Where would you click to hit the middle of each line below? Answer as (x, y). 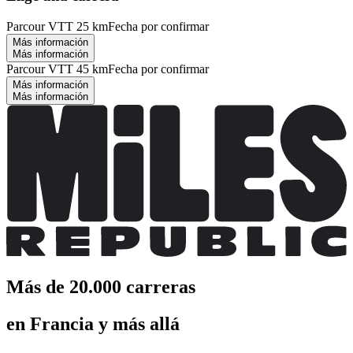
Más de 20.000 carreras (101, 287)
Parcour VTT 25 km (57, 26)
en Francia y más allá (93, 324)
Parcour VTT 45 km (57, 69)
